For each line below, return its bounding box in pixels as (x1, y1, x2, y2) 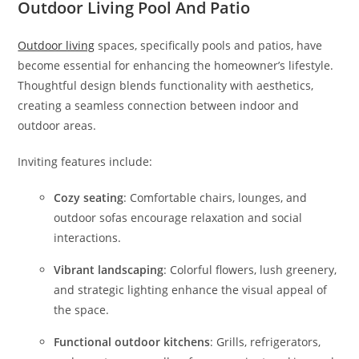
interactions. (54, 230, 122, 245)
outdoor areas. (18, 118, 97, 133)
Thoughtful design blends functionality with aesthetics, (18, 78, 314, 93)
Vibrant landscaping (54, 262, 164, 277)
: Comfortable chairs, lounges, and (123, 190, 308, 205)
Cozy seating (54, 190, 124, 205)
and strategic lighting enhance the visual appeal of (54, 282, 328, 297)
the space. (54, 302, 110, 317)
